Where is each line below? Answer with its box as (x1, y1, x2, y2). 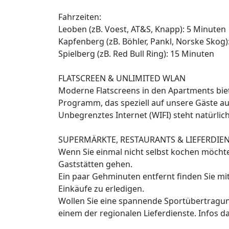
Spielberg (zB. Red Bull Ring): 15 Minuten (58, 48, 214, 60)
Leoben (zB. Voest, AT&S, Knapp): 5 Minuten (58, 24, 226, 35)
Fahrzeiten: (58, 11, 101, 23)
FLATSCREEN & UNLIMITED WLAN (58, 73, 186, 84)
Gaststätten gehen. (58, 158, 132, 170)
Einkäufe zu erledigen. (58, 183, 144, 195)
